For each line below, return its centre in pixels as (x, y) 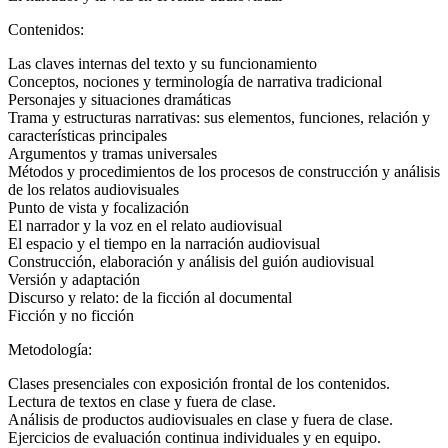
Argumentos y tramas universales (112, 153)
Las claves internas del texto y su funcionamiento (162, 63)
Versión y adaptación (74, 279)
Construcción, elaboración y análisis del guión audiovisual (191, 261)
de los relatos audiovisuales (93, 189)
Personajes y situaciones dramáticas (119, 99)
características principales (87, 135)
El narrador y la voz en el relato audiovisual (145, 225)
